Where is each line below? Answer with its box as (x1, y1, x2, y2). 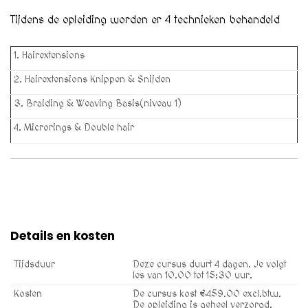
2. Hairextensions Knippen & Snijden (11, 74, 170, 85)
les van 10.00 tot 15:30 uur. (133, 270, 252, 281)
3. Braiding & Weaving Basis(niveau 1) (11, 98, 181, 109)
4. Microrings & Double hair (11, 122, 134, 133)
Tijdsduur (14, 259, 55, 270)
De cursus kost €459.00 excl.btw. (133, 289, 281, 300)
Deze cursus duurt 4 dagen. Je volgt (133, 259, 286, 270)
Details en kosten (10, 228, 115, 245)
